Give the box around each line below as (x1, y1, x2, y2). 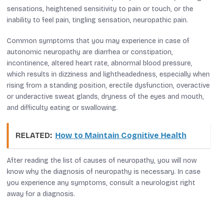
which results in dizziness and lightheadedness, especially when (7, 70, 210, 78)
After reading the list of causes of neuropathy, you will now (7, 156, 197, 165)
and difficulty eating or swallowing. (7, 103, 118, 112)
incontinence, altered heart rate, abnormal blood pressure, (7, 59, 192, 67)
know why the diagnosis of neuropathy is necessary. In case (7, 167, 201, 176)
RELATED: (15, 130, 52, 140)
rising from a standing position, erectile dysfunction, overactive (7, 81, 210, 90)
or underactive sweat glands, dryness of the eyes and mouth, (7, 92, 204, 101)
